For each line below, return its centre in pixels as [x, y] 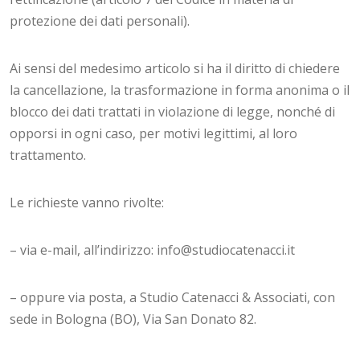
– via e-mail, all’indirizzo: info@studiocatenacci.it [152, 250]
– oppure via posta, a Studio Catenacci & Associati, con [172, 297]
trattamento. [48, 155]
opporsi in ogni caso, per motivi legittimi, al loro [153, 133]
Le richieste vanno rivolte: [87, 202]
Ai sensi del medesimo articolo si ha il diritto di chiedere [175, 68]
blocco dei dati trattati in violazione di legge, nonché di [172, 112]
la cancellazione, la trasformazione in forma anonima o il [180, 90]
